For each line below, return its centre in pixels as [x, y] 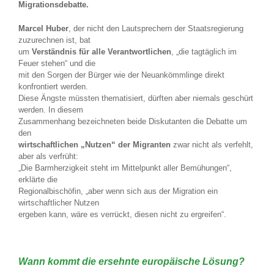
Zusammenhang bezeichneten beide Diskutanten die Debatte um [133, 122]
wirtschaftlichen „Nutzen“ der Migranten [94, 145]
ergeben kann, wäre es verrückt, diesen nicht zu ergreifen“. [122, 215]
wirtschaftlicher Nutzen [59, 203]
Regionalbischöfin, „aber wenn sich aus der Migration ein [118, 191]
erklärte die [38, 180]
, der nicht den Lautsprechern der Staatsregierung [156, 29]
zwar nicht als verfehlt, [212, 145]
